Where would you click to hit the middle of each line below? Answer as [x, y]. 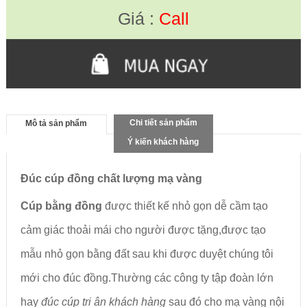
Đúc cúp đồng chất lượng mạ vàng [111, 178]
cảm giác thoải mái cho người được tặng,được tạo [143, 230]
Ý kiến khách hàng [163, 142]
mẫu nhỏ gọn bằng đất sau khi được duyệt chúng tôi [147, 254]
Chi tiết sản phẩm [163, 122]
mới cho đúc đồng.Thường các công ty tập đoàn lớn [147, 278]
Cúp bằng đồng [62, 206]
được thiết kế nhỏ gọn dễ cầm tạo [186, 206]
